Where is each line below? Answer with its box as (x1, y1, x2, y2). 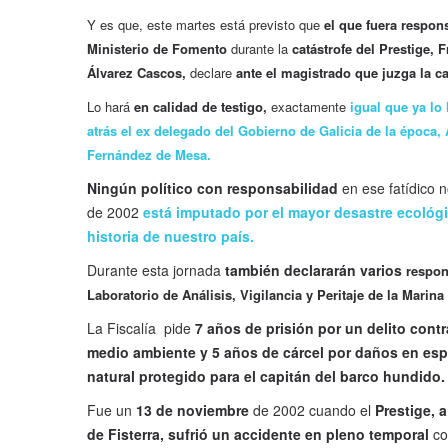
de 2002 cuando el (249, 400, 375, 421)
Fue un (87, 400, 136, 421)
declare (186, 63, 236, 83)
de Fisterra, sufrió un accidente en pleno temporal (87, 424, 433, 445)
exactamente (267, 97, 346, 117)
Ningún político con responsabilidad (87, 178, 342, 199)
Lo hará (87, 97, 134, 117)
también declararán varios (225, 260, 402, 281)
